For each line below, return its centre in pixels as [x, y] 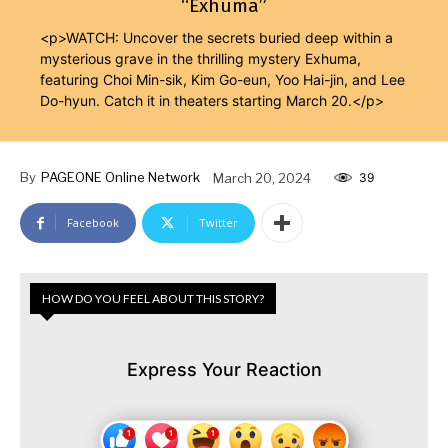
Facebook [93, 223]
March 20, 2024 [262, 177]
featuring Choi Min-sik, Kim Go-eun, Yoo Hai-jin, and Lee [223, 80]
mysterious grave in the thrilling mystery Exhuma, [201, 59]
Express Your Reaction [224, 370]
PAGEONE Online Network [120, 177]
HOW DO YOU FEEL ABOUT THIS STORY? [153, 299]
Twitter [218, 223]
